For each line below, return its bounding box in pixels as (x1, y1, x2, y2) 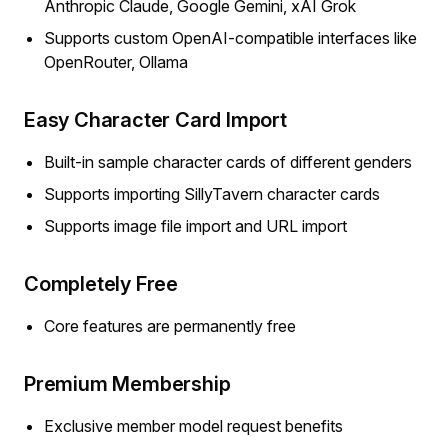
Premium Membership (24, 371, 231, 396)
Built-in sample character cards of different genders (44, 151, 412, 172)
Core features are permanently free (44, 315, 296, 336)
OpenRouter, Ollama (44, 51, 188, 72)
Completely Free (24, 271, 178, 296)
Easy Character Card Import (24, 107, 287, 132)
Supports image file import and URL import (44, 215, 347, 236)
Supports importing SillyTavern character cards (44, 183, 380, 204)
